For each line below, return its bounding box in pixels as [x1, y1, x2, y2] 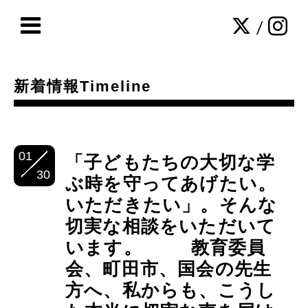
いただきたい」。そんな [65, 195, 278, 215]
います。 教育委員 [65, 237, 266, 258]
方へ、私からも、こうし [65, 280, 276, 300]
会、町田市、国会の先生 [65, 258, 272, 279]
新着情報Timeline [14, 78, 151, 95]
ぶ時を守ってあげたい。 [65, 173, 277, 194]
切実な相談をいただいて [65, 216, 276, 236]
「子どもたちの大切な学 [65, 152, 276, 173]
